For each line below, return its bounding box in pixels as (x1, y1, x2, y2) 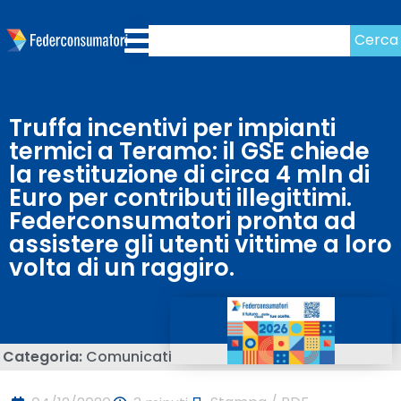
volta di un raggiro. (9, 252, 235, 284)
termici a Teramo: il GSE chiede (9, 135, 370, 167)
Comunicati (86, 346, 172, 367)
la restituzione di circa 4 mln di (9, 158, 370, 191)
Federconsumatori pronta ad (9, 205, 356, 237)
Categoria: (3, 346, 86, 367)
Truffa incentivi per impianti (9, 112, 336, 144)
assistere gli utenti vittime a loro (9, 228, 392, 260)
